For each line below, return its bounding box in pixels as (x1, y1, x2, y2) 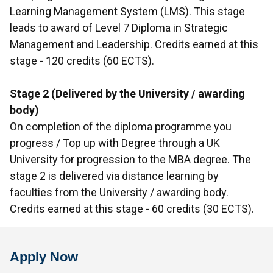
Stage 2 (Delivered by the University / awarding (10, 87, 245, 100)
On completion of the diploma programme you (10, 119, 232, 133)
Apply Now (10, 249, 78, 265)
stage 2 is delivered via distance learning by (10, 169, 219, 182)
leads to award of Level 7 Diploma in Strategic (10, 21, 228, 34)
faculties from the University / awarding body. (10, 185, 229, 199)
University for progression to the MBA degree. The (10, 152, 251, 166)
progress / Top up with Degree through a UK (10, 136, 220, 149)
